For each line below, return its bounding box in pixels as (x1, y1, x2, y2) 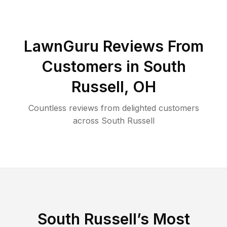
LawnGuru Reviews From (23, 36, 204, 55)
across (72, 115, 99, 126)
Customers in (41, 57, 143, 75)
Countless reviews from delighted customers (28, 102, 199, 113)
